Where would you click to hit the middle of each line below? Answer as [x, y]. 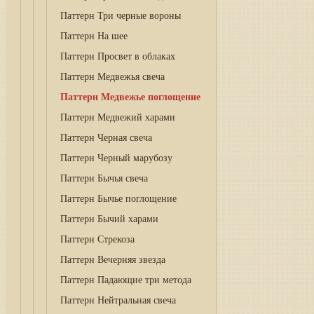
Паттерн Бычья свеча [104, 178]
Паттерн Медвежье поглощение [130, 97]
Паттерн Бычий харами [109, 219]
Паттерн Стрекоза [97, 239]
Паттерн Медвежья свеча [112, 77]
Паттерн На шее [94, 36]
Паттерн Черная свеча [106, 138]
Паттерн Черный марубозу [116, 158]
